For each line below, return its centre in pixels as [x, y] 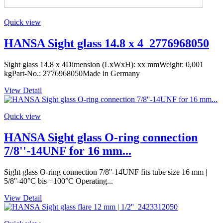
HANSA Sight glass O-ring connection [101, 137]
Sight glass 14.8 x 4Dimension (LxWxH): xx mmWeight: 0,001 [104, 65]
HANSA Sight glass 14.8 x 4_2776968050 [107, 44]
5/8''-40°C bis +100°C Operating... [58, 181]
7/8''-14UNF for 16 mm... [68, 151]
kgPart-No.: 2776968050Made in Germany [72, 74]
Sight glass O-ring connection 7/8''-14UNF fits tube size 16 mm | [106, 172]
